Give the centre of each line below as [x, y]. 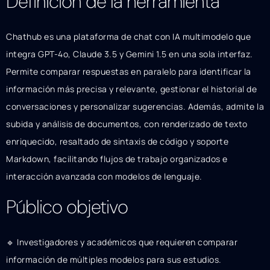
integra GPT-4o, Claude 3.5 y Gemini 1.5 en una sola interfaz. [130, 54]
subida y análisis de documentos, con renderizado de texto [127, 124]
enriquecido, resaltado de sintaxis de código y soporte [117, 141]
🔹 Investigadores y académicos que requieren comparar [122, 242]
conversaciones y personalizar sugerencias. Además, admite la [135, 106]
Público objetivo [67, 207]
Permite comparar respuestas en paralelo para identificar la [129, 71]
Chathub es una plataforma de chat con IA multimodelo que [128, 36]
